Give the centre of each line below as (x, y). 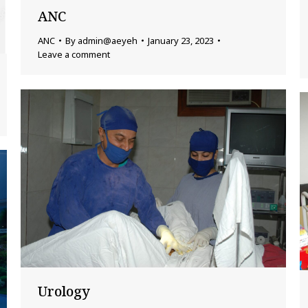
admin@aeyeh (108, 41)
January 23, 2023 (181, 41)
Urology (64, 291)
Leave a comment (74, 55)
